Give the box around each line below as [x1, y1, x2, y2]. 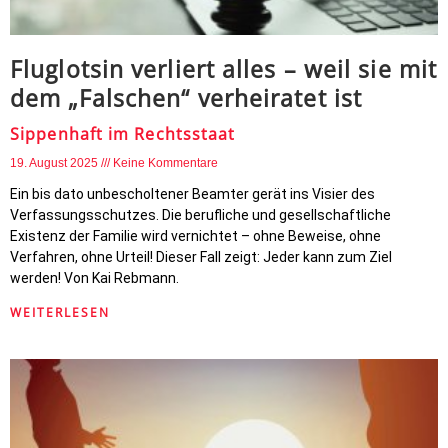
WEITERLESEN [10, 304, 110, 321]
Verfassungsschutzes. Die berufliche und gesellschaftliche [10, 207, 391, 223]
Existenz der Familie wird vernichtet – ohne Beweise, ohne [10, 228, 381, 244]
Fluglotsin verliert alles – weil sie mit [10, 53, 438, 85]
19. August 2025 [10, 156, 101, 170]
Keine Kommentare [113, 156, 218, 170]
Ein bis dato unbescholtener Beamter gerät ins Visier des [10, 186, 375, 202]
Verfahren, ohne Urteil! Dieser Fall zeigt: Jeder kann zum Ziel [10, 249, 392, 265]
